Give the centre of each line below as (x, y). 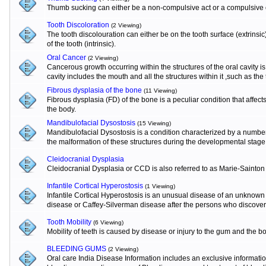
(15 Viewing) (154, 123)
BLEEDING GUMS (77, 249)
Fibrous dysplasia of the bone (94, 90)
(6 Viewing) (108, 222)
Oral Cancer (66, 58)
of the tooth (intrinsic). (81, 44)
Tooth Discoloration (78, 25)
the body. (61, 109)
